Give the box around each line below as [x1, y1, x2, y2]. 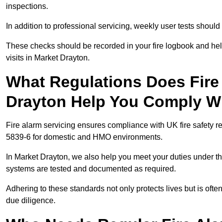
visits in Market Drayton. [6, 54, 90, 62]
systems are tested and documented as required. [6, 165, 176, 173]
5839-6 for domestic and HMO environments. [6, 133, 163, 142]
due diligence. [6, 196, 55, 205]
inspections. [6, 2, 48, 11]
